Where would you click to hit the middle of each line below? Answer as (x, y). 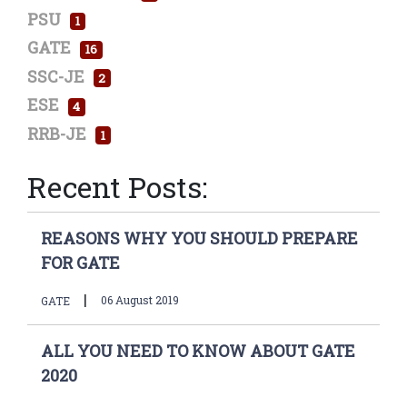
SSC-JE (56, 76)
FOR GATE (80, 262)
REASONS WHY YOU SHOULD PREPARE (199, 238)
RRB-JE (57, 133)
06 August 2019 (140, 299)
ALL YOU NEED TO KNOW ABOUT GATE (198, 350)
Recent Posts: (117, 186)
